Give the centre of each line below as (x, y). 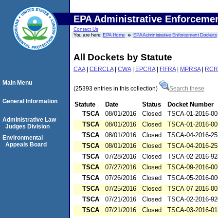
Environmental (23, 138)
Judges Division (27, 127)
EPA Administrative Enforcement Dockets (175, 35)
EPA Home (114, 35)
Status (152, 105)
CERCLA (101, 69)
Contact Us (86, 29)
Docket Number (191, 105)
